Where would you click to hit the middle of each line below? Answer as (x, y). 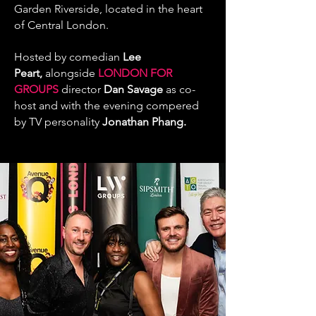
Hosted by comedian (68, 57)
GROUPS (36, 89)
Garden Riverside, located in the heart (108, 9)
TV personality (66, 122)
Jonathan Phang (143, 122)
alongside (72, 73)
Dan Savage (133, 89)
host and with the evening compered (107, 105)
